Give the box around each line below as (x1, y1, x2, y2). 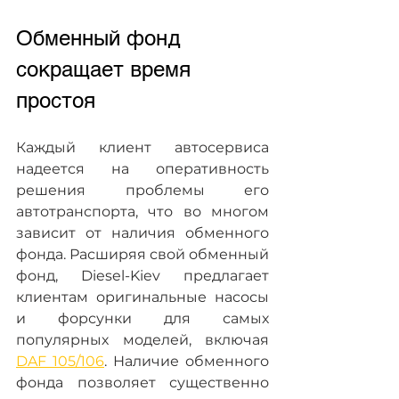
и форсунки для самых (16, 310, 269, 328)
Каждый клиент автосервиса (16, 139, 269, 157)
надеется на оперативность (16, 160, 269, 178)
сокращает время (16, 57, 197, 82)
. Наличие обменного (104, 353, 269, 370)
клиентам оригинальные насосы (16, 289, 269, 306)
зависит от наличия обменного (16, 224, 269, 242)
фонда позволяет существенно (16, 374, 269, 392)
